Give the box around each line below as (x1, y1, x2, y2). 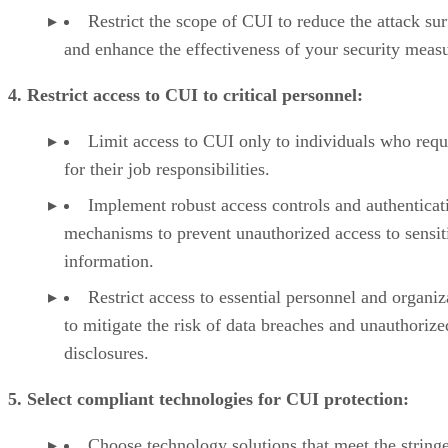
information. (64, 250, 154, 271)
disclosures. (64, 342, 149, 363)
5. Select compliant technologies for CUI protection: (8, 388, 409, 409)
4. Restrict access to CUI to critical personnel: (8, 84, 363, 105)
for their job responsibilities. (64, 158, 270, 179)
